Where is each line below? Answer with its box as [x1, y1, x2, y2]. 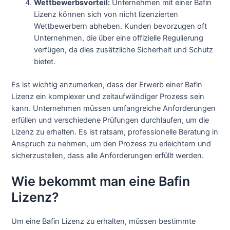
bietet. [34, 56, 56, 66]
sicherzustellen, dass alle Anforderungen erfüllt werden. [11, 150, 204, 160]
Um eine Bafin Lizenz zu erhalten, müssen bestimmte [11, 216, 196, 226]
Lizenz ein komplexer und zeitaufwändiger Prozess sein [11, 91, 205, 101]
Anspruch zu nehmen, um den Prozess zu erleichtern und [11, 139, 212, 148]
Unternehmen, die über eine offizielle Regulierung [34, 33, 204, 43]
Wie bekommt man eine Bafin [11, 173, 190, 189]
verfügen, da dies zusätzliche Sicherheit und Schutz [34, 45, 214, 54]
